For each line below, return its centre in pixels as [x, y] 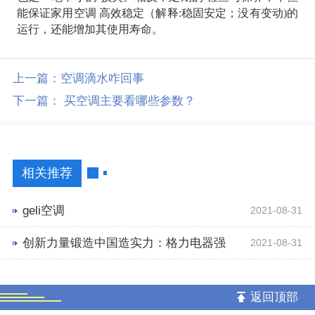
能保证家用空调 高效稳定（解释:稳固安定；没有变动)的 [157, 13]
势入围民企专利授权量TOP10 [90, 275]
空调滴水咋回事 [102, 78]
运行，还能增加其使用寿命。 [90, 30]
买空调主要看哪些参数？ [129, 101]
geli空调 [43, 211]
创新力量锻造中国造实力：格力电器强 [124, 243]
